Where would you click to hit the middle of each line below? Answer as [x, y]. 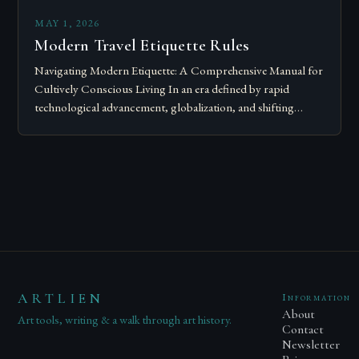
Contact [303, 330]
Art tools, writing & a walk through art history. [125, 320]
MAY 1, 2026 [67, 23]
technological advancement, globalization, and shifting [165, 108]
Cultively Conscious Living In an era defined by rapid [162, 89]
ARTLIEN [61, 299]
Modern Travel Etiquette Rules [142, 46]
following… [63, 145]
